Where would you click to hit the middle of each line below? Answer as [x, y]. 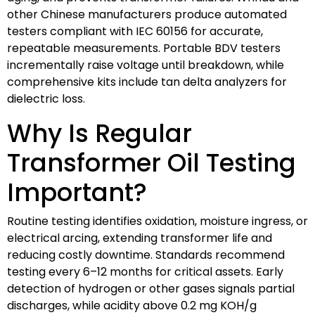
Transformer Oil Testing [152, 162]
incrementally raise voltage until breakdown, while [146, 65]
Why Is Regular [99, 133]
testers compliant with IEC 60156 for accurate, [135, 31]
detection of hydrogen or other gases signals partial [151, 288]
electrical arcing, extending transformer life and [140, 238]
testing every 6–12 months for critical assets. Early [145, 271]
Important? [77, 192]
